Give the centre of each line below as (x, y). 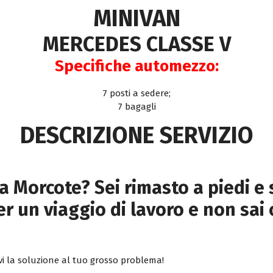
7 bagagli (136, 107)
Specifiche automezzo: (136, 66)
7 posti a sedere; (136, 94)
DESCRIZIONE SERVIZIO (136, 136)
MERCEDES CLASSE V (136, 44)
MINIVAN (136, 19)
